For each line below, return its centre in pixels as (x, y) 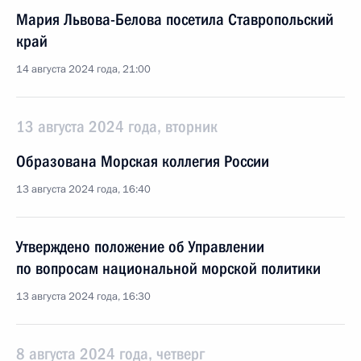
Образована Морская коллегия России (143, 161)
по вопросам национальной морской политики (168, 268)
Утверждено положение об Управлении (140, 247)
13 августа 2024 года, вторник (117, 127)
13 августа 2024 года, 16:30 (83, 297)
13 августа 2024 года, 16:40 (83, 189)
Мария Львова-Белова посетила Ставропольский (175, 19)
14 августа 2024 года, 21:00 (83, 69)
